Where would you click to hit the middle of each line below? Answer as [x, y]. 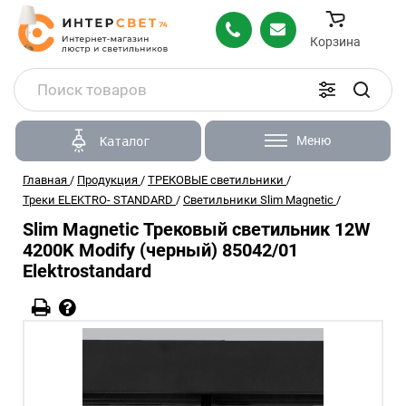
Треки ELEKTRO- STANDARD [98, 200]
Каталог [125, 141]
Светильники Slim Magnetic [258, 200]
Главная [45, 180]
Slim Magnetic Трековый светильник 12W [196, 229]
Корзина [335, 41]
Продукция [107, 180]
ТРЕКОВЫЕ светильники [216, 180]
